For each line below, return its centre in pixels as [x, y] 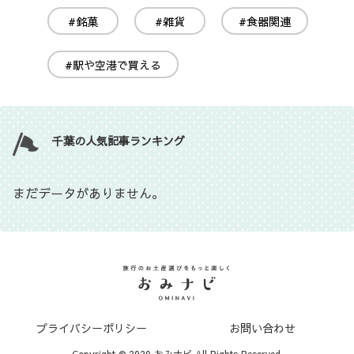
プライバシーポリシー [92, 328]
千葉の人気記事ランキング [119, 140]
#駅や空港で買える [113, 64]
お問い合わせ [262, 328]
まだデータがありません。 [88, 192]
